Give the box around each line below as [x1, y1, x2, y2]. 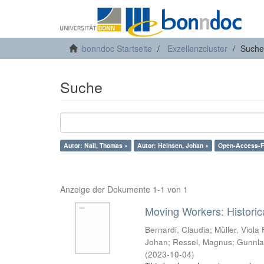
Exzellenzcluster [167, 42, 227, 54]
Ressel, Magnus [173, 236, 233, 247]
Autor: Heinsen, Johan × [137, 141, 209, 150]
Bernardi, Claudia [145, 224, 210, 235]
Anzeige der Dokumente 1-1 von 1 [60, 183, 188, 195]
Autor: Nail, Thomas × [64, 141, 128, 150]
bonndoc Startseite [82, 42, 152, 54]
